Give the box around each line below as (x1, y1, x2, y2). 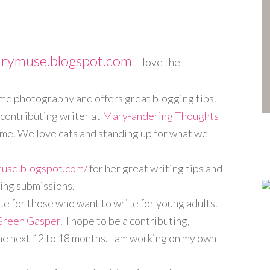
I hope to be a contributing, (64, 214, 190, 227)
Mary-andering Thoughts (102, 109, 219, 122)
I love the (136, 55, 180, 69)
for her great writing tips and (87, 162, 222, 175)
